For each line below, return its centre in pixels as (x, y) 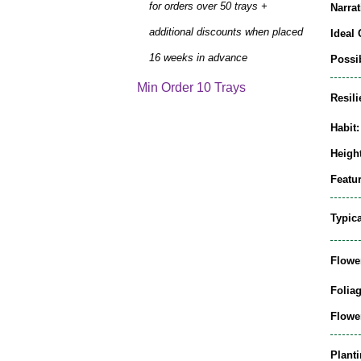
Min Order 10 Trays (191, 88)
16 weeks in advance (198, 58)
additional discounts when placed (226, 32)
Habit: (345, 128)
